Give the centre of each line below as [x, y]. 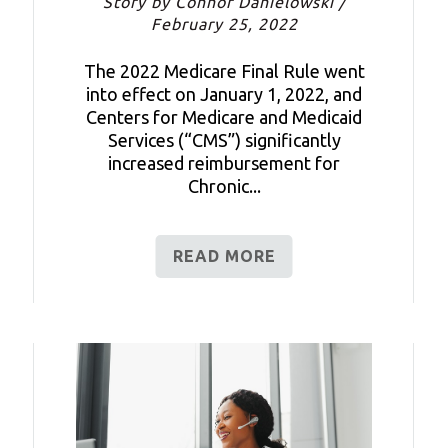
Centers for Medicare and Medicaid [224, 116]
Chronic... [224, 185]
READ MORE [224, 255]
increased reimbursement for [224, 162]
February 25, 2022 [224, 23]
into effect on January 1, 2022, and [224, 93]
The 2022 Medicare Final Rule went [224, 70]
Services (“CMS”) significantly [224, 139]
